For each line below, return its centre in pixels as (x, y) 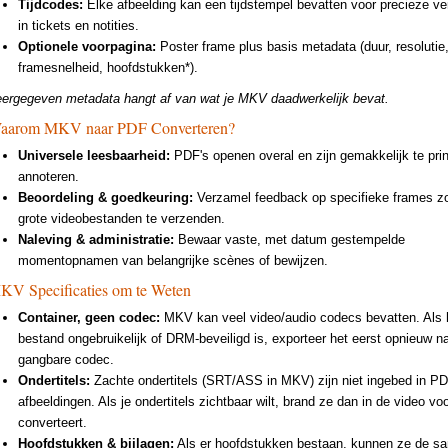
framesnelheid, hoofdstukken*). (107, 67)
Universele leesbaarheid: (93, 155)
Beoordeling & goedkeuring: (105, 197)
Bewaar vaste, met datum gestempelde (289, 239)
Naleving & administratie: (95, 239)
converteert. (52, 422)
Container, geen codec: (88, 317)
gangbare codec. (65, 359)
